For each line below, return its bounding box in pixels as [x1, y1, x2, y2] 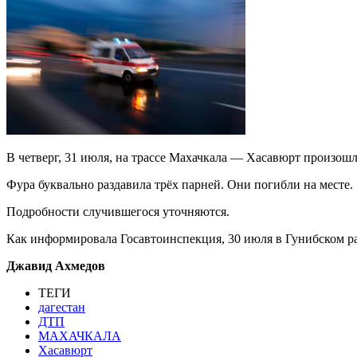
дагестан [38, 300, 85, 314]
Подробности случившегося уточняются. [6, 204, 229, 218]
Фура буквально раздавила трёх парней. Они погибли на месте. [6, 177, 353, 191]
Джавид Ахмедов [6, 258, 105, 273]
